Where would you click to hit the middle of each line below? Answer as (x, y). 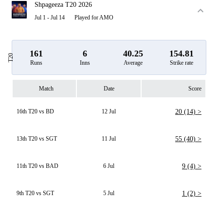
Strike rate (182, 63)
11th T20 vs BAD (37, 166)
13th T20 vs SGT (37, 139)
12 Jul (109, 111)
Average (133, 63)
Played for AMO (94, 18)
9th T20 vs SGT (35, 193)
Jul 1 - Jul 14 (50, 18)
